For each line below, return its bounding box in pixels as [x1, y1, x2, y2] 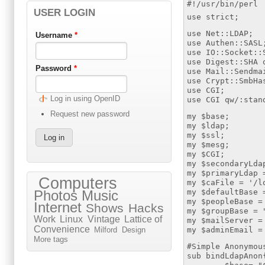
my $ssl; [187, 131, 225, 140]
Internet [34, 199, 82, 216]
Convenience [34, 224, 90, 235]
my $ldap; [187, 121, 230, 131]
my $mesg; [187, 140, 230, 150]
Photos [34, 188, 77, 204]
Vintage [87, 214, 120, 225]
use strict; [187, 12, 240, 22]
